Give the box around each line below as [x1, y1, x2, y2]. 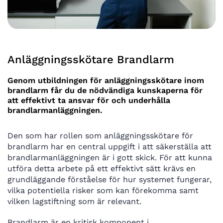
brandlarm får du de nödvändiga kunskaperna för [7, 86, 203, 96]
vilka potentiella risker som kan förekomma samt [7, 186, 199, 196]
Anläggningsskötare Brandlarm [7, 53, 174, 66]
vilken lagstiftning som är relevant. [7, 197, 141, 207]
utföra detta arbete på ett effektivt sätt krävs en [7, 164, 196, 174]
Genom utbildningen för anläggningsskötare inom [7, 76, 204, 86]
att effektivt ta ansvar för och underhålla [7, 96, 170, 106]
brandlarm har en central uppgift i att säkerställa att [7, 142, 212, 152]
